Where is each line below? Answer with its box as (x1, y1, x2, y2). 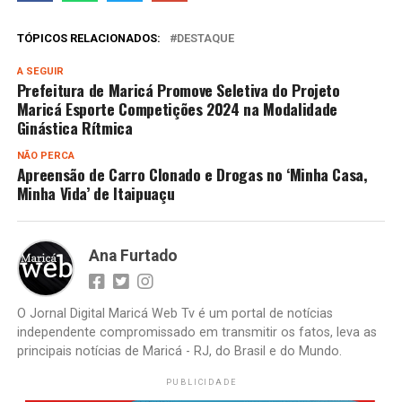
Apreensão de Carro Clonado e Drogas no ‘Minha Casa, (16, 162, 368, 187)
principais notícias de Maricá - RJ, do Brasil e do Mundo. (16, 344, 342, 360)
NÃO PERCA (16, 150, 74, 162)
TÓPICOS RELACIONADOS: (16, 31, 161, 46)
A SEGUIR (16, 66, 64, 78)
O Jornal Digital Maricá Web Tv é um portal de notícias (16, 306, 333, 322)
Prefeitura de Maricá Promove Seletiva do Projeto (16, 78, 340, 102)
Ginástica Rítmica (16, 116, 133, 140)
